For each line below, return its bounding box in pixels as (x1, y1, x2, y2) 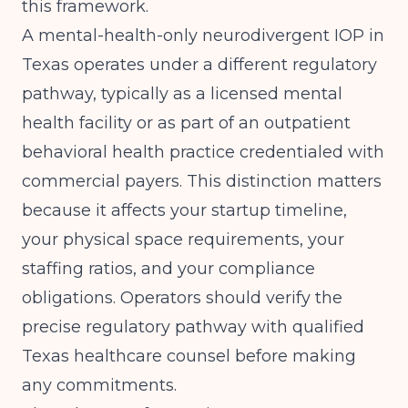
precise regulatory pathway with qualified (22, 317, 364, 337)
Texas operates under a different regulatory (22, 55, 377, 75)
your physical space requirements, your (22, 229, 344, 250)
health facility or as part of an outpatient (22, 113, 351, 133)
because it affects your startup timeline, (22, 200, 347, 220)
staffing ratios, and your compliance (22, 259, 315, 279)
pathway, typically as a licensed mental (22, 84, 342, 104)
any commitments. (22, 375, 177, 395)
